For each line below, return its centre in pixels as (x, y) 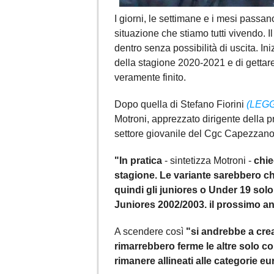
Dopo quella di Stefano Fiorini (180, 104)
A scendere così (150, 231)
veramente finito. (151, 77)
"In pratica (138, 160)
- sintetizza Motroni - (208, 160)
